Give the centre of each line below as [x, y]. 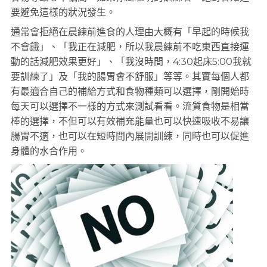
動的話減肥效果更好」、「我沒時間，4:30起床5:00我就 [131, 62]
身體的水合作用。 [49, 151]
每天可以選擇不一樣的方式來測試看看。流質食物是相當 [130, 106]
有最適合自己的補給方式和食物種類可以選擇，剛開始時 [130, 91]
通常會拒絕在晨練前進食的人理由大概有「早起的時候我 [130, 32]
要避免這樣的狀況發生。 [63, 12]
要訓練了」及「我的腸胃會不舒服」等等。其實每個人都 [130, 77]
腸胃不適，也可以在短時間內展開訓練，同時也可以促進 [130, 136]
